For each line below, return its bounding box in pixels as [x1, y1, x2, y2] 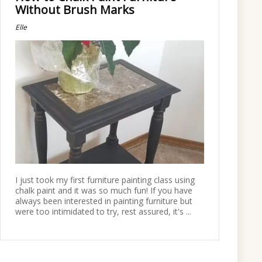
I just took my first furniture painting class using [15, 174, 195, 185]
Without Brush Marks [15, 1, 135, 18]
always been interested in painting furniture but [15, 195, 193, 206]
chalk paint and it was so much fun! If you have [15, 185, 193, 196]
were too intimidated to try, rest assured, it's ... [15, 206, 192, 217]
